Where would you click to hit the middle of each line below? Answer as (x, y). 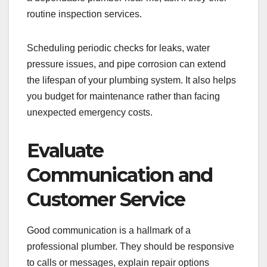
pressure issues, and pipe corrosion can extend (126, 64)
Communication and (120, 175)
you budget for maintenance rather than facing (123, 97)
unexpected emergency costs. (90, 113)
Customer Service (106, 200)
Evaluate (65, 151)
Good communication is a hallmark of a (109, 231)
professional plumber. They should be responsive (131, 247)
